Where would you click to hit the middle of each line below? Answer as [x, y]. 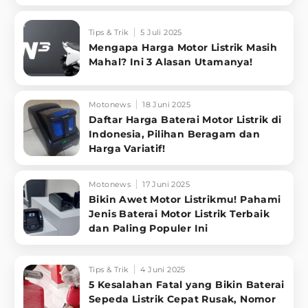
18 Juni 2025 [167, 105]
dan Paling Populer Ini [148, 229]
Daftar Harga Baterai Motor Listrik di [185, 120]
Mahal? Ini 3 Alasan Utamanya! [171, 62]
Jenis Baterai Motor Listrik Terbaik [179, 214]
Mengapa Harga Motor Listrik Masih [183, 47]
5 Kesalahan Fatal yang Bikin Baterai [187, 285]
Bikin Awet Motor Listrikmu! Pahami [185, 200]
